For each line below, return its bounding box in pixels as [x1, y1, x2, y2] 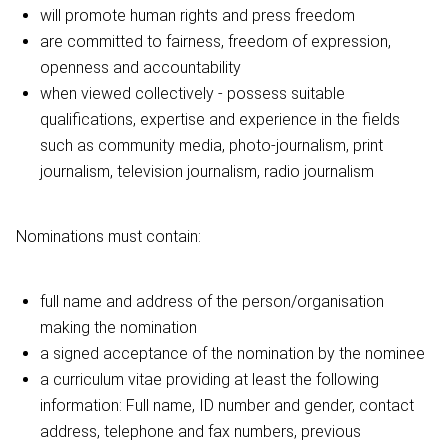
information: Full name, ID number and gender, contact [40, 395, 414, 415]
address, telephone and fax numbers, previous [40, 421, 361, 441]
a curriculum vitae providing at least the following [40, 369, 379, 389]
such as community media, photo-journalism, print [40, 135, 383, 155]
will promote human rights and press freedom [40, 5, 355, 25]
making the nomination [40, 317, 197, 337]
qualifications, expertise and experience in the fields [40, 109, 400, 129]
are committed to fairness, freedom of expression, [40, 31, 391, 51]
